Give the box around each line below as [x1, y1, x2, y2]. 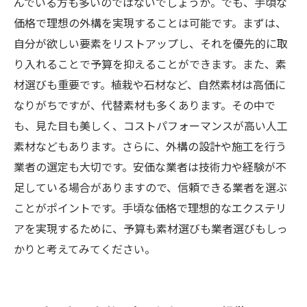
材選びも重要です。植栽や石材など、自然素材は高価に [14, 77, 286, 95]
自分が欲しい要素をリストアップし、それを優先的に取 [14, 36, 288, 54]
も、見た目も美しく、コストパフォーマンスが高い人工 [14, 118, 288, 136]
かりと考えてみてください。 [14, 241, 156, 260]
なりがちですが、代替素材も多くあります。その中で [14, 97, 275, 116]
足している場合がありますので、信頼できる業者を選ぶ [14, 180, 287, 198]
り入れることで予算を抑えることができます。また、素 [14, 56, 286, 75]
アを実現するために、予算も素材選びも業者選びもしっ [14, 221, 288, 239]
